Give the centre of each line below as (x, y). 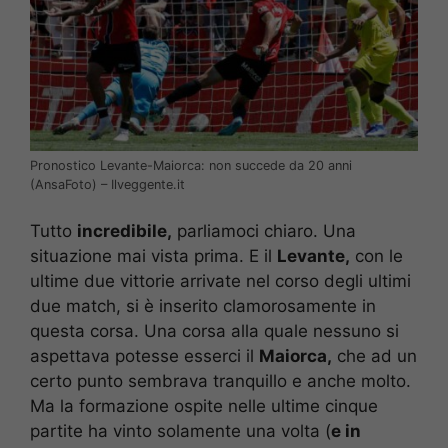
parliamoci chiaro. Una (264, 231)
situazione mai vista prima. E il (153, 256)
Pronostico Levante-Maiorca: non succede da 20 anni (191, 165)
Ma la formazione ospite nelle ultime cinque (204, 406)
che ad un (374, 356)
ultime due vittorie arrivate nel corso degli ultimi (220, 281)
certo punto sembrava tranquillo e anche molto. (220, 381)
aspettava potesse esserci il (144, 356)
